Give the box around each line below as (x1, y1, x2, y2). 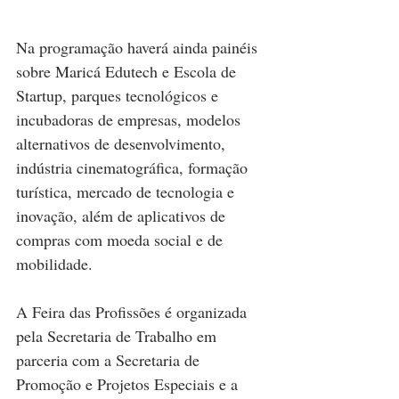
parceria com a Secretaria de (16, 349, 204, 371)
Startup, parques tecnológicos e (16, 85, 223, 107)
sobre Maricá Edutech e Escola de (16, 61, 240, 83)
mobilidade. (16, 253, 93, 275)
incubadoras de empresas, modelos (16, 109, 245, 131)
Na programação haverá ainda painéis (16, 37, 262, 59)
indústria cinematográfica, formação (16, 157, 252, 179)
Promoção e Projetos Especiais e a (16, 373, 242, 395)
